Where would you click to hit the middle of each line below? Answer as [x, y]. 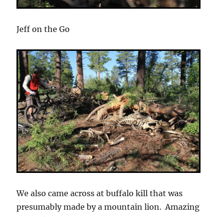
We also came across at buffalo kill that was [100, 193]
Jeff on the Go [43, 29]
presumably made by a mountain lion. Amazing [108, 207]
